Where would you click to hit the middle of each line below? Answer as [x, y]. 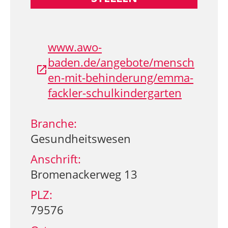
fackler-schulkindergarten [115, 93]
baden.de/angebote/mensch [121, 62]
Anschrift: [56, 159]
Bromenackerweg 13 [84, 174]
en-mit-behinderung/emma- [121, 77]
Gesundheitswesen [81, 138]
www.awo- [75, 47]
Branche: [54, 123]
